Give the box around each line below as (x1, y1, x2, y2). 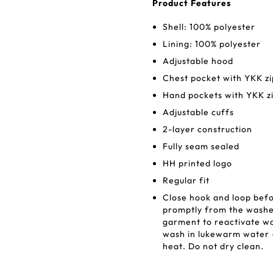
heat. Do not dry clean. (163, 241, 264, 252)
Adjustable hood (163, 55, 233, 66)
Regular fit (163, 175, 210, 186)
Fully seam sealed (163, 141, 239, 152)
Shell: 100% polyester (163, 21, 255, 32)
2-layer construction (163, 124, 252, 135)
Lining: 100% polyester (163, 38, 261, 49)
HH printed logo (163, 158, 232, 169)
